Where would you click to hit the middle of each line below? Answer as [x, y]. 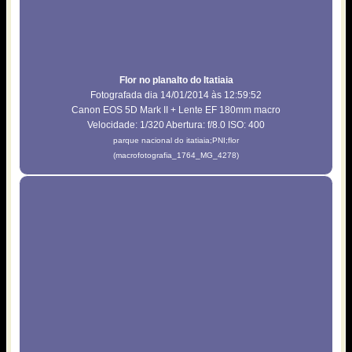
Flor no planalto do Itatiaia [176, 80]
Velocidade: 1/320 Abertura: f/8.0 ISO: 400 [176, 125]
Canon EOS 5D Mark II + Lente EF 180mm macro [176, 110]
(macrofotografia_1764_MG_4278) [176, 155]
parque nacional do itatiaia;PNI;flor [176, 140]
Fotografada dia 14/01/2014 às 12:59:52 [176, 95]
